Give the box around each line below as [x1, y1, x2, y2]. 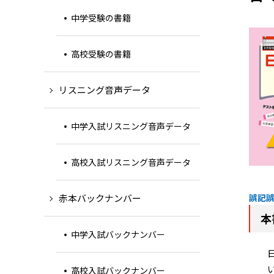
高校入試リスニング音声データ [71, 156, 191, 168]
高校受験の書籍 [71, 48, 131, 60]
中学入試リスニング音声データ [71, 120, 191, 132]
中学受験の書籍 [71, 12, 131, 24]
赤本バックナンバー [59, 191, 141, 204]
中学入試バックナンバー [71, 228, 165, 240]
